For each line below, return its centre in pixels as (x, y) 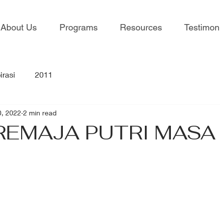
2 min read (40, 112)
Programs (79, 27)
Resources (141, 27)
